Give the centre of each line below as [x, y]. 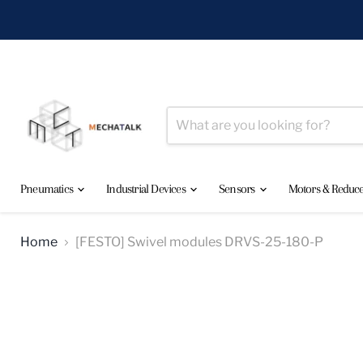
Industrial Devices [147, 189]
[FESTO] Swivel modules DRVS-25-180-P [199, 242]
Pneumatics [48, 189]
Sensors [238, 189]
